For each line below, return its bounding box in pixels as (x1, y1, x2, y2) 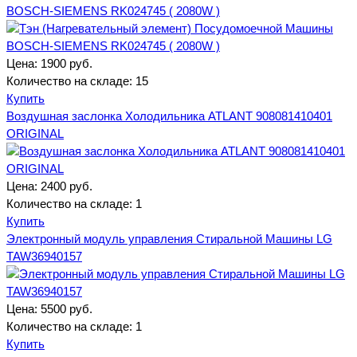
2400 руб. (41, 178, 92, 193)
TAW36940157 (6, 249, 82, 263)
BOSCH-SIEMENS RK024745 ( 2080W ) (6, 3, 220, 18)
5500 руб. (41, 301, 92, 316)
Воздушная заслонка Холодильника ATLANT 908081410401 (6, 108, 332, 123)
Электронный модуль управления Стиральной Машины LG (6, 231, 332, 245)
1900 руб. (41, 56, 92, 70)
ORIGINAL (6, 126, 64, 140)
